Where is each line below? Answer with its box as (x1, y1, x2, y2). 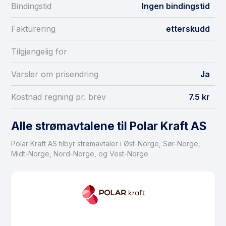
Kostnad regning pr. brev (11, 92, 106, 102)
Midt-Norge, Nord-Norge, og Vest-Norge (11, 149, 148, 158)
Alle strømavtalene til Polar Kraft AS (11, 119, 206, 133)
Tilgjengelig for (11, 46, 67, 57)
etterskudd (166, 24, 210, 34)
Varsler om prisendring (11, 69, 98, 80)
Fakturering (11, 24, 55, 34)
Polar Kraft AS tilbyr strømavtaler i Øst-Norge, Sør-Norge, (11, 139, 200, 148)
